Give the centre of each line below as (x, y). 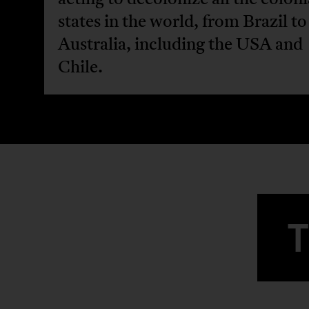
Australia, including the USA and (180, 43)
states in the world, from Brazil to (182, 21)
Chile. (80, 66)
